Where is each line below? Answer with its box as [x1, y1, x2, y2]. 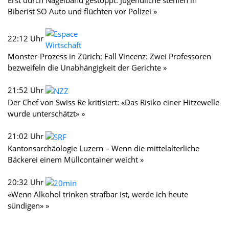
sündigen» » [8, 200, 49, 211]
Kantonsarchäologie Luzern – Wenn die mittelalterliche [8, 143, 199, 153]
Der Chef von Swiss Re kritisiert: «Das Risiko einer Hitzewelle [8, 97, 219, 107]
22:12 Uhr [8, 33, 45, 43]
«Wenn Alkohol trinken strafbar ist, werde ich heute [8, 189, 188, 199]
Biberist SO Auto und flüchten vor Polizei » [8, 6, 157, 16]
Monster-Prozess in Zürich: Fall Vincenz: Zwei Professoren [8, 51, 211, 61]
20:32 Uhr [8, 176, 45, 187]
